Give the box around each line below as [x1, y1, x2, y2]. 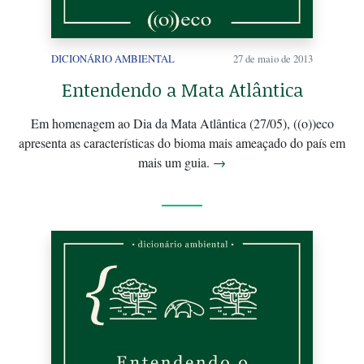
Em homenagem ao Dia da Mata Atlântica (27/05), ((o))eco [30, 115, 334, 132]
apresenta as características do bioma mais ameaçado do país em [19, 134, 345, 152]
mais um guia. [138, 154, 213, 171]
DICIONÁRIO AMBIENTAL [51, 51, 175, 67]
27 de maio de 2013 [233, 51, 313, 67]
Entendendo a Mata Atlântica [61, 77, 303, 103]
